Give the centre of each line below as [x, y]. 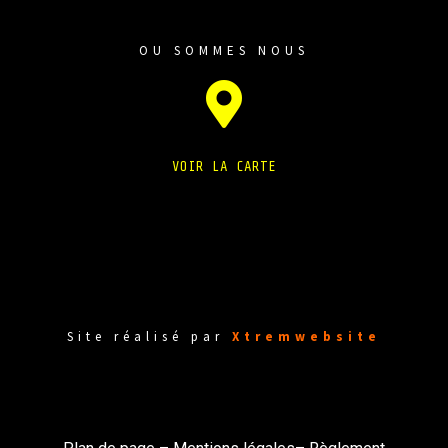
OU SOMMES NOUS [224, 50]
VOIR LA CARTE [224, 166]
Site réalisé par [149, 336]
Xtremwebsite [306, 336]
